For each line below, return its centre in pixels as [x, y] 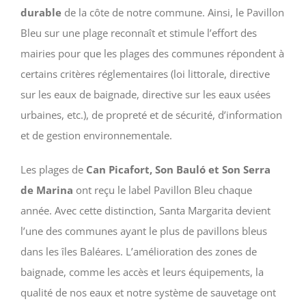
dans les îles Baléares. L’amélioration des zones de [139, 251]
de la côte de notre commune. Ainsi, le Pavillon [173, 12]
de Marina [47, 190]
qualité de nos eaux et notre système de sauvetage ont [148, 292]
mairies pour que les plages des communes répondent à [152, 53]
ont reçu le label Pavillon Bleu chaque [163, 190]
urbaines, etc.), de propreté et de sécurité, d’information [151, 114]
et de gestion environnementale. [96, 135]
